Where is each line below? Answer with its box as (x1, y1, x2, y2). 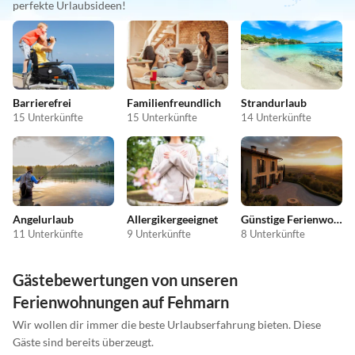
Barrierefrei (13, 96, 71, 110)
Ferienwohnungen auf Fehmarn (13, 292, 229, 311)
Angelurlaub (13, 212, 74, 226)
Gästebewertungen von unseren (13, 269, 238, 289)
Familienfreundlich (127, 96, 221, 110)
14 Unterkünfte (241, 111, 311, 124)
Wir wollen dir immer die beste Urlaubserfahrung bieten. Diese (13, 317, 321, 331)
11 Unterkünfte (13, 227, 83, 240)
